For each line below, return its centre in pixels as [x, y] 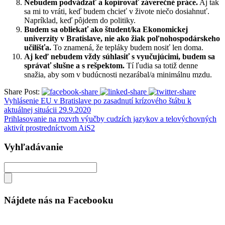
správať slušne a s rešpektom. [74, 65]
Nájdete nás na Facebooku [59, 200]
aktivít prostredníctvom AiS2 [49, 128]
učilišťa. [38, 47]
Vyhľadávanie [33, 147]
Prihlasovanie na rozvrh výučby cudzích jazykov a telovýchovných [110, 119]
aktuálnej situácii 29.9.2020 [47, 109]
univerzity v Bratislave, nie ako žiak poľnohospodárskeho [122, 38]
